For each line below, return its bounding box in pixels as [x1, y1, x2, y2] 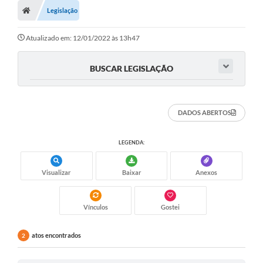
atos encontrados [32, 231, 81, 239]
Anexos [195, 168, 218, 176]
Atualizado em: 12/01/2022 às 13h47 [26, 33, 140, 42]
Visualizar [42, 168, 72, 176]
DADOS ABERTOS [177, 109, 231, 117]
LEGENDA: [119, 139, 144, 146]
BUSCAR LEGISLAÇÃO [90, 63, 173, 73]
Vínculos [83, 203, 108, 211]
